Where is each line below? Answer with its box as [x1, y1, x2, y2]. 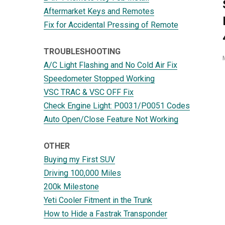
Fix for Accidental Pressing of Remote [44, 20, 178, 30]
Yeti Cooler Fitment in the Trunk [44, 195, 152, 205]
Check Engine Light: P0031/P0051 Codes [44, 100, 190, 110]
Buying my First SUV [44, 154, 115, 164]
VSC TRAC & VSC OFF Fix [44, 87, 134, 97]
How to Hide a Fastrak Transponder [44, 208, 167, 218]
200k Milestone [44, 181, 99, 191]
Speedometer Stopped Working [44, 73, 155, 83]
